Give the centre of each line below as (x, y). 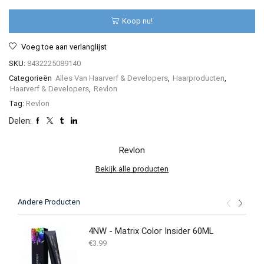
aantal (123, 6)
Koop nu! (137, 21)
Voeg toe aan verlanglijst (64, 47)
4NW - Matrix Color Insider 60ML (151, 231)
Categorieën (31, 78)
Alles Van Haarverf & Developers (112, 78)
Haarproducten (199, 78)
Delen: (20, 121)
